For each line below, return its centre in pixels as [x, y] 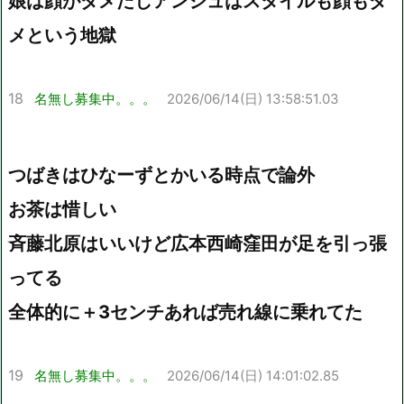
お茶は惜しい [62, 210]
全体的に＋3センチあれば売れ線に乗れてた [185, 312]
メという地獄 [62, 36]
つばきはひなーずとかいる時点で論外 [161, 175]
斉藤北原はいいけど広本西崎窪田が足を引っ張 [197, 244]
